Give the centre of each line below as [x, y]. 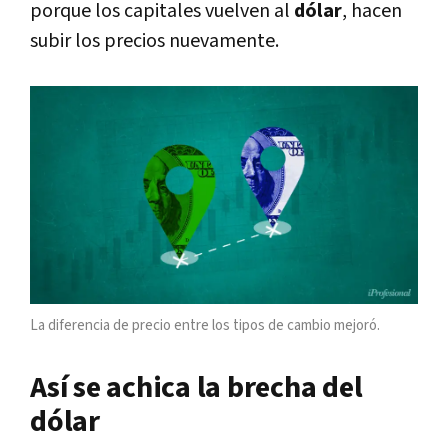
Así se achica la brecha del [196, 388]
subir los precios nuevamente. [154, 41]
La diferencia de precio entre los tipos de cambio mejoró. [205, 326]
